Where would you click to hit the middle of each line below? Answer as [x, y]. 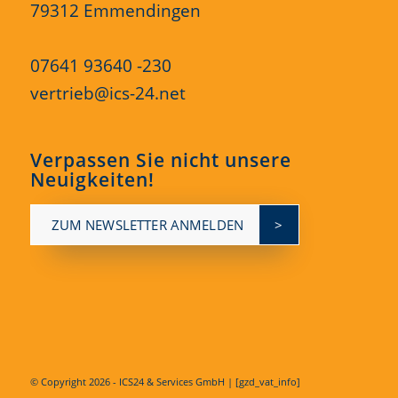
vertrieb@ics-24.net [107, 93]
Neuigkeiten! [92, 179]
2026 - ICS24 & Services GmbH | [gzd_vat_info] [194, 381]
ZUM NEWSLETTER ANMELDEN [147, 224]
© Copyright [59, 381]
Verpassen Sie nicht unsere [160, 159]
